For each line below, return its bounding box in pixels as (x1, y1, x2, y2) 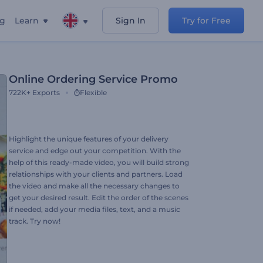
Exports (32, 88, 60, 97)
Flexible (80, 88, 107, 97)
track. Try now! (9, 217, 60, 225)
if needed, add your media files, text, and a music (9, 205, 180, 214)
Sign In (116, 15, 146, 26)
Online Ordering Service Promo (9, 73, 178, 86)
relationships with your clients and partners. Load (9, 170, 183, 178)
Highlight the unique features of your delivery (9, 134, 168, 143)
